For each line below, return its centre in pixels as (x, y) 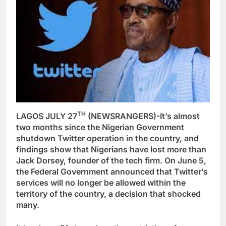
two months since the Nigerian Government (100, 127)
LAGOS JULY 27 (47, 116)
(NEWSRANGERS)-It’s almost (143, 116)
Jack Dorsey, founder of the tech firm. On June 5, (111, 160)
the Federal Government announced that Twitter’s (112, 171)
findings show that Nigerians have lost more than (111, 149)
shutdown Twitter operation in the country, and (107, 138)
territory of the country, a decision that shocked (108, 193)
